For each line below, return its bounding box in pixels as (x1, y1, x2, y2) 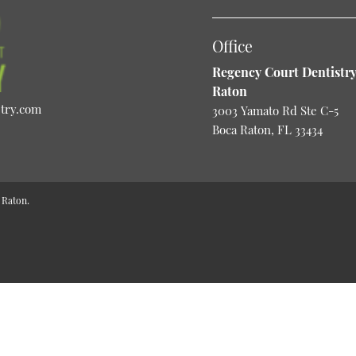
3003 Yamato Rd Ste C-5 (211, 103, 339, 119)
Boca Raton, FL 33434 (211, 122, 323, 138)
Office (211, 36, 253, 57)
